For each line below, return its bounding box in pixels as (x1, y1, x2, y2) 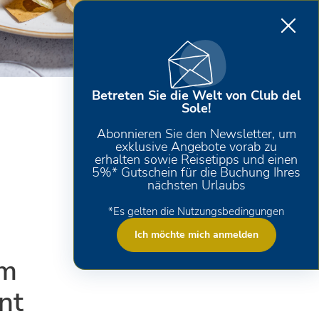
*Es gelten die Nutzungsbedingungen (108, 204, 284, 219)
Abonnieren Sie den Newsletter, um (96, 125, 296, 142)
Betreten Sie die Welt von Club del (91, 87, 301, 104)
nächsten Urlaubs (147, 177, 246, 194)
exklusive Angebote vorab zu (115, 138, 277, 155)
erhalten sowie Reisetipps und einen (95, 151, 298, 168)
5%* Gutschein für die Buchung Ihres (92, 164, 300, 181)
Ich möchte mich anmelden (134, 228, 258, 241)
